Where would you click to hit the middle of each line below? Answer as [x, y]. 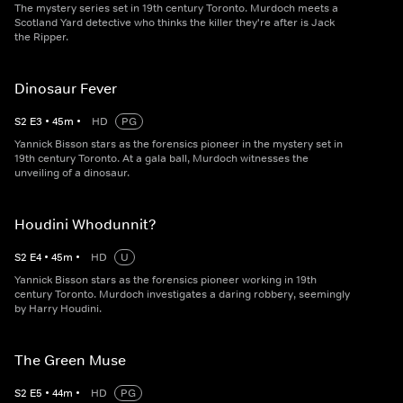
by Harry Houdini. [58, 309]
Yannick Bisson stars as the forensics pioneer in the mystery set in [179, 144]
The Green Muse [70, 360]
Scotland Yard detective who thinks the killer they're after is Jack [175, 23]
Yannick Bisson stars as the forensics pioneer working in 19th [166, 280]
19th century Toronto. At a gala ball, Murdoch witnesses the [161, 159]
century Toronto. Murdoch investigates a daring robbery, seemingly [182, 295]
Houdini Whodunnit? [85, 224]
